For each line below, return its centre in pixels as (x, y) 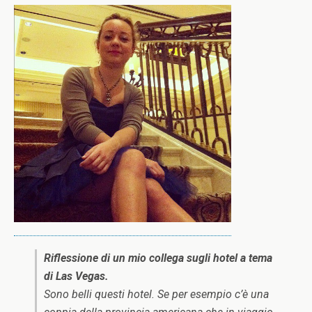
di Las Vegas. (76, 276)
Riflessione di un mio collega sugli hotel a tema (158, 258)
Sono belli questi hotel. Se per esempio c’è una (156, 294)
